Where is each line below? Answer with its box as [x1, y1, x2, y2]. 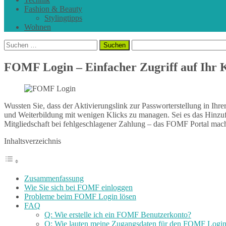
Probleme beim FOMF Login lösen [24, 192, 136, 201]
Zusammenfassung [24, 174, 84, 183]
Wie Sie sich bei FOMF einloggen [24, 183, 133, 192]
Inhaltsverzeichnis [4, 136, 61, 145]
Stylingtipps [44, 14, 82, 22]
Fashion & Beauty [24, 5, 82, 13]
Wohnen [24, 23, 51, 31]
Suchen [4, 39, 27, 48]
